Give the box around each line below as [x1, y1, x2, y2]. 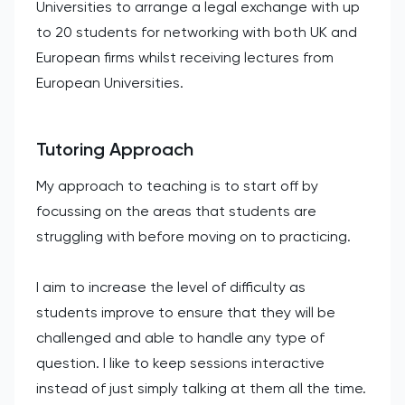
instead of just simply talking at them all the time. [36, 379, 366, 397]
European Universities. [36, 73, 184, 91]
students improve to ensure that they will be [36, 303, 335, 321]
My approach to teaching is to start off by [36, 176, 318, 194]
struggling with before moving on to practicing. [36, 227, 351, 245]
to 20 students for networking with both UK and [36, 23, 357, 41]
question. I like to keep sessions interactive [36, 353, 325, 372]
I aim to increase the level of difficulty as [36, 278, 306, 296]
